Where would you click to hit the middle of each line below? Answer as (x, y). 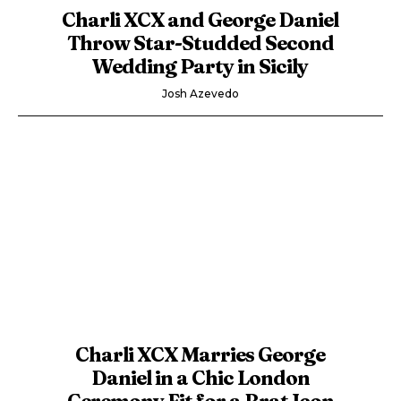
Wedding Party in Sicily (200, 66)
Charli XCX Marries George (200, 354)
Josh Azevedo (200, 93)
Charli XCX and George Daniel (200, 19)
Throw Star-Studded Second (200, 43)
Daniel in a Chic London (200, 377)
